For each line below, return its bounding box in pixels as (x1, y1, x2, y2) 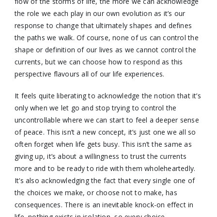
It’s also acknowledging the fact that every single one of (14, 175, 195, 185)
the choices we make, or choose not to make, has (14, 187, 177, 197)
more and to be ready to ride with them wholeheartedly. (14, 163, 196, 173)
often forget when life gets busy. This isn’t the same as (14, 139, 192, 149)
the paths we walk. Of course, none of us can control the (14, 32, 199, 42)
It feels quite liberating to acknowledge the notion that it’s (14, 91, 201, 100)
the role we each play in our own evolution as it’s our (14, 8, 186, 18)
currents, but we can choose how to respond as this (14, 57, 183, 66)
